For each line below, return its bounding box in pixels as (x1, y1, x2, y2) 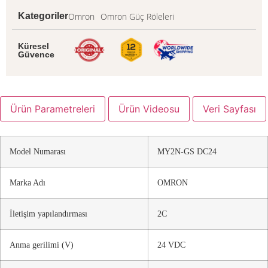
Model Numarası (10, 146, 66, 156)
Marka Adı (10, 177, 45, 187)
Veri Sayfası (203, 102, 256, 115)
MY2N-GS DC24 (157, 146, 217, 156)
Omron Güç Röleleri (100, 10, 174, 22)
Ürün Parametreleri (10, 102, 95, 115)
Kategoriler (18, 11, 68, 22)
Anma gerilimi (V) (10, 239, 74, 249)
